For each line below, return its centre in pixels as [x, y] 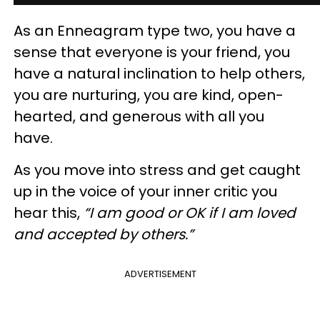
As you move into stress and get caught [157, 170]
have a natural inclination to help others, [159, 74]
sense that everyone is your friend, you [152, 52]
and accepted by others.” [104, 234]
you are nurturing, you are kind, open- [149, 95]
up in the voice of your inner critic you [145, 191]
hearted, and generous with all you [139, 116]
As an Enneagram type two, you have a [155, 31]
